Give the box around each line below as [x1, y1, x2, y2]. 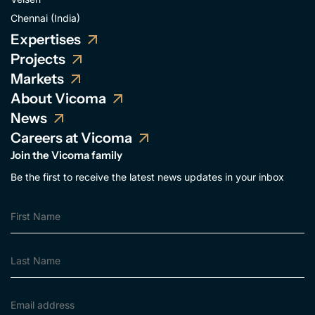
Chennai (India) [11, 11, 80, 24]
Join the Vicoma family [11, 148, 122, 162]
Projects [11, 50, 65, 67]
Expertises [11, 30, 81, 48]
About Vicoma [11, 89, 106, 107]
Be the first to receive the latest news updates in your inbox [11, 170, 284, 183]
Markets [11, 70, 64, 87]
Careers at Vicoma [11, 129, 132, 146]
